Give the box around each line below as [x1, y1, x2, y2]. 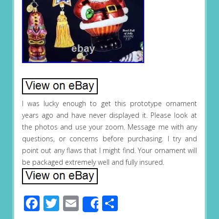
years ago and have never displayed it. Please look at [22, 110, 197, 120]
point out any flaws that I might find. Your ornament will [22, 146, 197, 155]
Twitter [59, 193, 109, 214]
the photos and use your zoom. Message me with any [22, 122, 197, 132]
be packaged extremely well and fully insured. [22, 157, 164, 167]
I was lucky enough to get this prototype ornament [22, 99, 197, 109]
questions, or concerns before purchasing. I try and [22, 134, 197, 144]
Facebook [39, 193, 108, 214]
